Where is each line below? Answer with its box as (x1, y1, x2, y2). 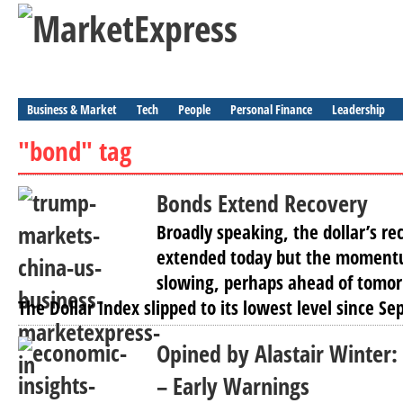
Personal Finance (230, 101, 312, 118)
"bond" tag (18, 133, 131, 168)
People (178, 101, 210, 118)
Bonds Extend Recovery (157, 187, 368, 219)
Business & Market (27, 101, 117, 118)
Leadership (332, 101, 385, 118)
